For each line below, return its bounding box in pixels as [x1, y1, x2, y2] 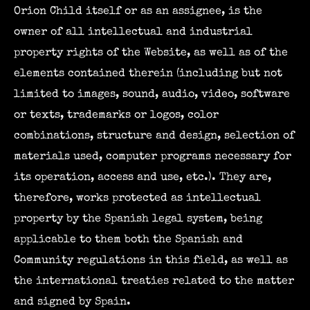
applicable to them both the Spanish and [14, 233, 243, 246]
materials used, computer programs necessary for [14, 150, 291, 163]
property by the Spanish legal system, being [14, 212, 262, 225]
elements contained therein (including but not [14, 67, 282, 80]
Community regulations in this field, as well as [14, 254, 288, 266]
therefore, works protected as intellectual [14, 192, 261, 204]
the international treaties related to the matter [14, 275, 294, 287]
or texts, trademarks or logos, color [14, 109, 219, 121]
